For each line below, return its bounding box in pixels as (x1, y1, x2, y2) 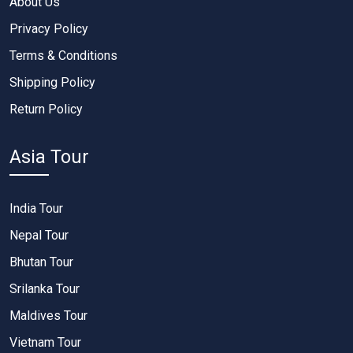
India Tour (9, 201, 63, 216)
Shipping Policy (9, 75, 95, 90)
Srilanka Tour (9, 281, 80, 296)
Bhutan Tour (9, 255, 73, 269)
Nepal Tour (9, 228, 69, 243)
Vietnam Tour (9, 335, 81, 350)
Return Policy (9, 102, 83, 117)
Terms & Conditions (9, 48, 117, 63)
